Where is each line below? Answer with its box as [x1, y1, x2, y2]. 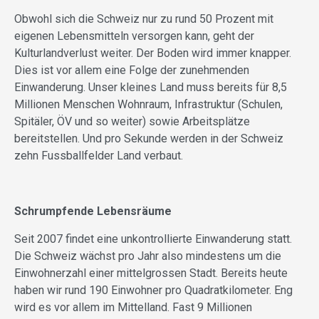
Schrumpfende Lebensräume [14, 204, 172, 218]
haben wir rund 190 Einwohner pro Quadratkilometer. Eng [14, 283, 293, 297]
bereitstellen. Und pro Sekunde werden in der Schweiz [14, 131, 283, 145]
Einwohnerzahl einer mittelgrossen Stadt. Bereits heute [14, 266, 288, 280]
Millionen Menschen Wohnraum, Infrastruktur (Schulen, [14, 97, 283, 111]
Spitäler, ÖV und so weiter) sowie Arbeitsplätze [14, 114, 250, 128]
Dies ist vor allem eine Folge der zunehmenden [14, 63, 249, 77]
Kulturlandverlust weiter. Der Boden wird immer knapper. [14, 46, 291, 60]
